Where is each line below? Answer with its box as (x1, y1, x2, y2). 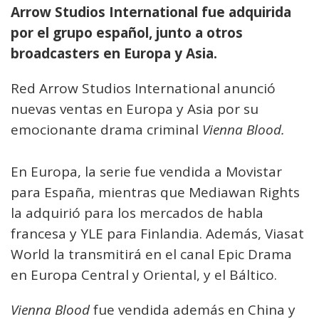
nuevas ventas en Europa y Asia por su (11, 100, 258, 118)
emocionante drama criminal (11, 120, 202, 139)
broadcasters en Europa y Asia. (11, 44, 217, 63)
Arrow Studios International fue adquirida (11, 3, 291, 21)
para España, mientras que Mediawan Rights (11, 183, 300, 202)
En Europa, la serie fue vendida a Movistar (11, 162, 282, 181)
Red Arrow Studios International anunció (11, 79, 276, 98)
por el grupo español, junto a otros (11, 23, 243, 42)
